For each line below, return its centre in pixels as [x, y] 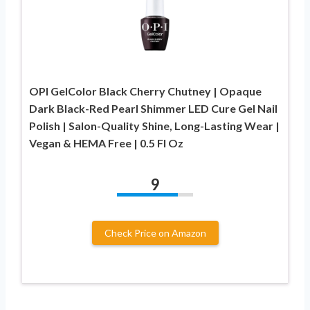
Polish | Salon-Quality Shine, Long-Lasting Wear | [154, 126]
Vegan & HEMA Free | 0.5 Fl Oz [106, 143]
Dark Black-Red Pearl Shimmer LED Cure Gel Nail [153, 109]
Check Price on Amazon [155, 233]
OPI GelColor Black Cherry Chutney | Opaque [145, 91]
